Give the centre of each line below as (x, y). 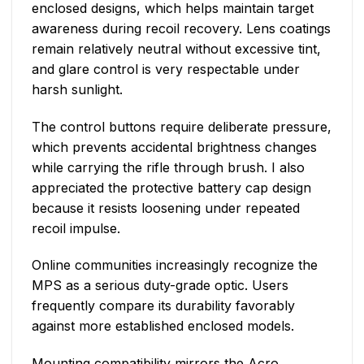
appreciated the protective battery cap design (171, 187)
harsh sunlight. (77, 89)
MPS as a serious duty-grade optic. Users (160, 286)
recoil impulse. (76, 228)
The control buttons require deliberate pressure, (182, 126)
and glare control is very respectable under (166, 69)
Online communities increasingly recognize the (175, 265)
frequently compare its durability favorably (163, 306)
